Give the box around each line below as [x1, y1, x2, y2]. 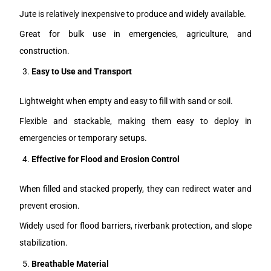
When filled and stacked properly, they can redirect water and [19, 184, 252, 194]
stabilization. [19, 238, 68, 248]
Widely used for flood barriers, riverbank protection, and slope [19, 221, 252, 231]
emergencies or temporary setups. [19, 133, 148, 143]
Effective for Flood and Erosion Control [31, 154, 180, 164]
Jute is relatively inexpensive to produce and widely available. [19, 8, 247, 19]
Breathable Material [31, 258, 109, 269]
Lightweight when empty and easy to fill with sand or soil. [19, 96, 233, 106]
